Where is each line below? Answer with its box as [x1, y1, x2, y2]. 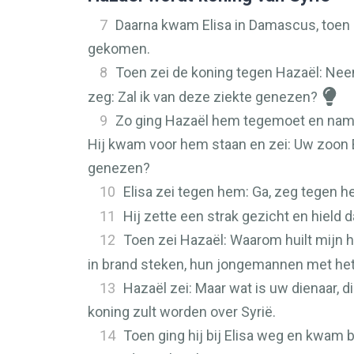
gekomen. [88, 40, 150, 57]
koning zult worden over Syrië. [88, 303, 276, 320]
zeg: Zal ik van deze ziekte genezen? [88, 88, 318, 105]
